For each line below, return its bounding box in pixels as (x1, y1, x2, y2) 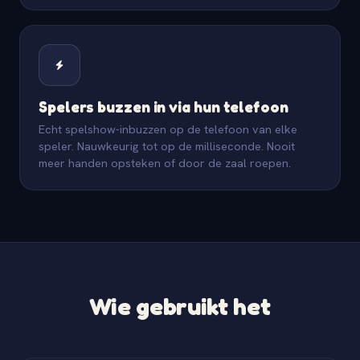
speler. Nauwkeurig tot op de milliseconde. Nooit (39, 137, 295, 153)
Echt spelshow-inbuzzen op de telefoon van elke (39, 121, 297, 137)
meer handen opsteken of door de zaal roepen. (39, 154, 291, 170)
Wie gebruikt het (89, 291, 271, 321)
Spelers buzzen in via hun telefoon (39, 96, 288, 116)
